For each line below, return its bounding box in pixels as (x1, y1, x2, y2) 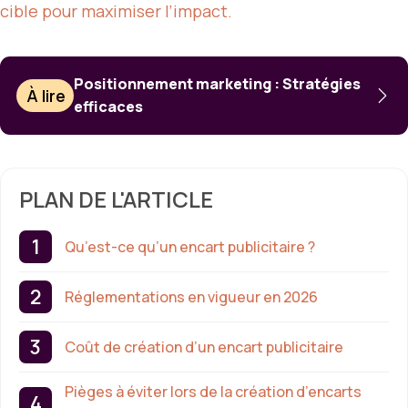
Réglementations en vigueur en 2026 (65, 286, 318, 307)
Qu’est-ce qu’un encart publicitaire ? (65, 236, 315, 257)
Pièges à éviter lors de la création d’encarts (65, 382, 362, 403)
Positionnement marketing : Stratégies (74, 74, 362, 95)
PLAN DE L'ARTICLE (19, 184, 213, 215)
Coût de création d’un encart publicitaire (65, 336, 343, 357)
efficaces (74, 97, 144, 117)
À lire (26, 85, 66, 107)
